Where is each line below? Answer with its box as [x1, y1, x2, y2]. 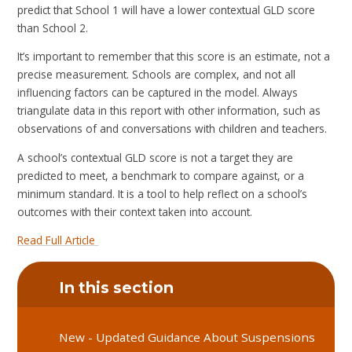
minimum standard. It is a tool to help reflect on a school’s [17, 185, 308, 201]
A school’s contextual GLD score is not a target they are [17, 149, 294, 165]
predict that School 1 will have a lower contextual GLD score [17, 2, 316, 17]
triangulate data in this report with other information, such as [17, 103, 321, 119]
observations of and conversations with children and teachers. [17, 121, 328, 137]
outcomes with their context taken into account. [17, 203, 253, 219]
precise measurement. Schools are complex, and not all [17, 67, 296, 82]
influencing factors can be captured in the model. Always [17, 85, 299, 101]
